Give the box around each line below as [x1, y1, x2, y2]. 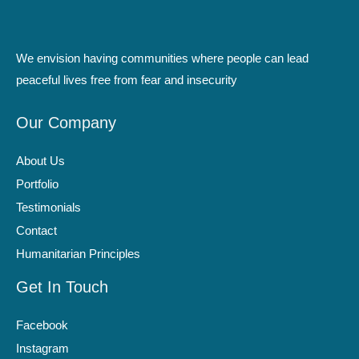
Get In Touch [16, 278, 108, 296]
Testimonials [16, 201, 81, 215]
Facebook [16, 319, 68, 333]
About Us [16, 155, 65, 168]
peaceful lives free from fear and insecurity [16, 73, 237, 87]
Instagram [16, 342, 69, 356]
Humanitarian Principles [16, 248, 140, 261]
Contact [16, 224, 57, 238]
